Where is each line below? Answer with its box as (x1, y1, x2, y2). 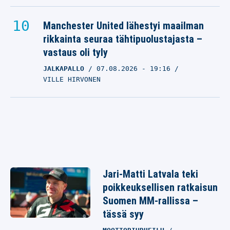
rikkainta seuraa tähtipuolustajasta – (43, 33, 202, 45)
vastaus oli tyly (43, 46, 108, 59)
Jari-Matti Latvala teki (103, 168, 198, 180)
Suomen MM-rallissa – (103, 195, 198, 207)
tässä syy (103, 208, 144, 220)
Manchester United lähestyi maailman (43, 20, 204, 32)
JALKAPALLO (43, 65, 84, 72)
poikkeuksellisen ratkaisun (103, 181, 218, 194)
